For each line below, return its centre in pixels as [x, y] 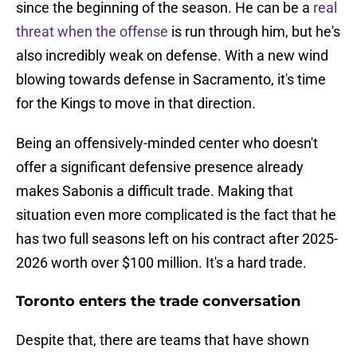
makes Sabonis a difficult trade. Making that [155, 191]
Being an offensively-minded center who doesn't [167, 143]
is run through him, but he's [254, 32]
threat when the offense [92, 32]
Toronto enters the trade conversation [158, 302]
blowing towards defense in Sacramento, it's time [171, 80]
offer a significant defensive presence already [160, 167]
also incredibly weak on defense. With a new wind [172, 56]
